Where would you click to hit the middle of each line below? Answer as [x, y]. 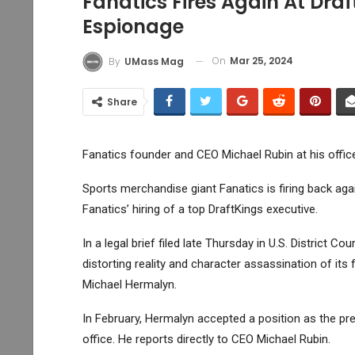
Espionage [133, 27]
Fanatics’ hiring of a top [145, 209]
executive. [290, 209]
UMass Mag [154, 61]
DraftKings [235, 209]
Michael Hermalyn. [129, 284]
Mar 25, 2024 [261, 61]
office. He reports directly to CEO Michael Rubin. [206, 339]
